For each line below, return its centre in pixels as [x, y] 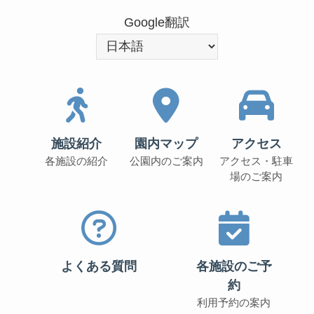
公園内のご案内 [166, 162]
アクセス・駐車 [257, 162]
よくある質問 [99, 266]
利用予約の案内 [234, 302]
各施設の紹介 [76, 162]
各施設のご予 [234, 266]
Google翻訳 [157, 23]
